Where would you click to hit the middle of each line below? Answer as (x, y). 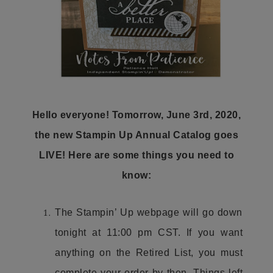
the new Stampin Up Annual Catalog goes (136, 135)
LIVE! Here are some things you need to (136, 155)
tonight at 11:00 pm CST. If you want (149, 232)
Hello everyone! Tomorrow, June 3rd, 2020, (136, 115)
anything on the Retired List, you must (149, 253)
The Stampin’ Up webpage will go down (149, 212)
